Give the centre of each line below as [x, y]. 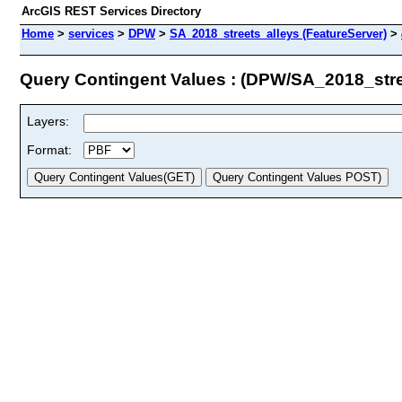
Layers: [48, 121]
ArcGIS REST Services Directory [111, 11]
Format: [49, 149]
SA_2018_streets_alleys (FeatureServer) [278, 34]
